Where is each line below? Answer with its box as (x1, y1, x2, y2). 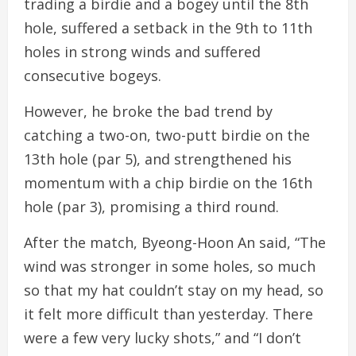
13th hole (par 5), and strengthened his (24, 149, 292, 168)
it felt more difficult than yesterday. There (24, 304, 313, 323)
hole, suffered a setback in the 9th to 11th (24, 18, 312, 37)
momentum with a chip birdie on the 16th (24, 173, 312, 192)
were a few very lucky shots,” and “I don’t (24, 328, 301, 347)
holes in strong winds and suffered (24, 42, 261, 61)
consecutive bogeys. (24, 66, 161, 85)
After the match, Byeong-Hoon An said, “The (24, 233, 326, 252)
